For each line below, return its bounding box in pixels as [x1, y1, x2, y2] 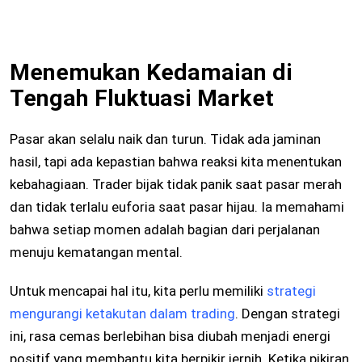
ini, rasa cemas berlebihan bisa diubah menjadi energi [10, 328, 330, 345]
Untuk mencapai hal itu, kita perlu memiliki [10, 283, 267, 300]
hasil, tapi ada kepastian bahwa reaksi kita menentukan [10, 154, 342, 170]
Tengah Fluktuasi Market [10, 85, 274, 112]
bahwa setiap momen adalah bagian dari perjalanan [10, 221, 320, 238]
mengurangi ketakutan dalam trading [10, 305, 235, 322]
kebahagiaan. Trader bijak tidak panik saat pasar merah [10, 176, 342, 193]
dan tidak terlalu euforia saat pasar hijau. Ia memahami [10, 199, 344, 216]
